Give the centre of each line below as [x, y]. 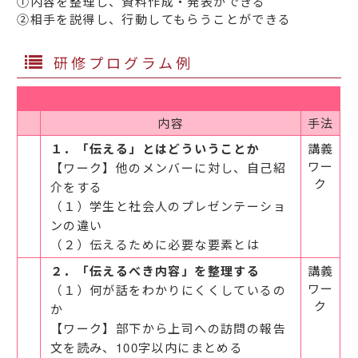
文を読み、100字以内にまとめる [147, 348]
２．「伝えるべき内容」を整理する [155, 271]
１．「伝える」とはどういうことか [155, 149]
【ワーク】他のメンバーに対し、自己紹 [168, 168]
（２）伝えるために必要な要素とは [155, 245]
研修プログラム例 [124, 62]
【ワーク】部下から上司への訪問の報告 [168, 328]
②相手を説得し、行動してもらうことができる [154, 19]
